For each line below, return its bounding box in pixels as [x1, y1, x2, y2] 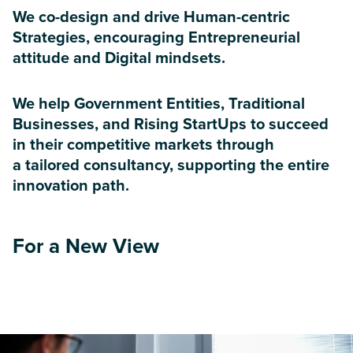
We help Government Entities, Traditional [13, 95, 305, 113]
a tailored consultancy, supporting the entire [13, 156, 329, 175]
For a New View [13, 234, 159, 258]
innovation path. [13, 176, 129, 195]
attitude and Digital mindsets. [13, 49, 225, 68]
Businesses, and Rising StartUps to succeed [13, 115, 329, 134]
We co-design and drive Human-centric [13, 8, 290, 27]
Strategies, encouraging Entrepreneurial [13, 28, 300, 47]
